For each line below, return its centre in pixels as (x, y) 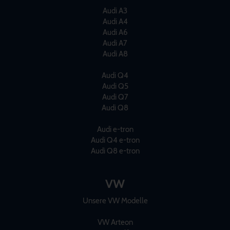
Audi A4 (115, 22)
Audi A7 (115, 43)
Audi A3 (115, 11)
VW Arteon (115, 223)
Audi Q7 (115, 97)
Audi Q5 (115, 87)
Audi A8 (115, 54)
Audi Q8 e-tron (115, 151)
